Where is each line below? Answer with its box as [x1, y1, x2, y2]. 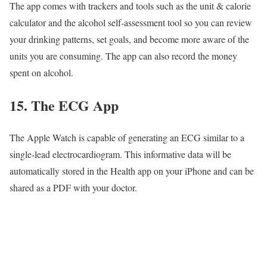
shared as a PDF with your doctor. [10, 181, 137, 194]
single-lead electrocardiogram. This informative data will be [10, 148, 231, 161]
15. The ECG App [10, 94, 119, 116]
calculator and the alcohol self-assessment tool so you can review [10, 15, 252, 29]
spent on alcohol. [10, 66, 73, 79]
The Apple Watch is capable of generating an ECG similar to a [10, 131, 244, 144]
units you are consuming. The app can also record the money [10, 49, 237, 62]
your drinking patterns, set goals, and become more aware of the [10, 32, 249, 45]
